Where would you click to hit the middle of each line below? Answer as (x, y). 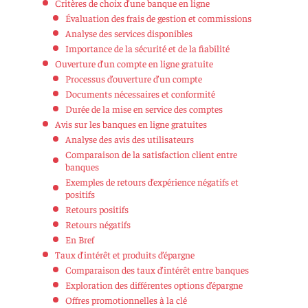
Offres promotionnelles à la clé (126, 299)
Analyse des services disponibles (129, 33)
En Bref (80, 239)
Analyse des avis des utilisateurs (130, 139)
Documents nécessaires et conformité (140, 93)
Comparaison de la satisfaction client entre (151, 154)
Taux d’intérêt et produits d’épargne (125, 254)
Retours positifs (97, 209)
